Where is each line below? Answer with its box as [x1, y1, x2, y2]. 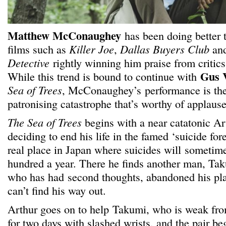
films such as [8, 41, 69, 56]
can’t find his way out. [8, 183, 106, 198]
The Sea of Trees [8, 115, 82, 130]
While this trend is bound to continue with [8, 69, 200, 84]
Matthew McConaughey [8, 27, 121, 44]
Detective [8, 55, 49, 70]
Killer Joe [69, 41, 114, 56]
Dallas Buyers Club [120, 41, 209, 56]
